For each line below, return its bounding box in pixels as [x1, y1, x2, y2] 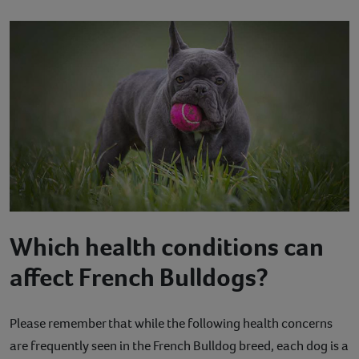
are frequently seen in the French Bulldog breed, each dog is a [10, 337, 349, 356]
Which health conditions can [10, 230, 324, 264]
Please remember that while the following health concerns [10, 314, 333, 333]
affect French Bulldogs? [10, 260, 268, 295]
